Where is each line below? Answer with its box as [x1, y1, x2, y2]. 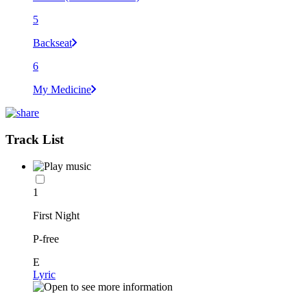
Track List [5, 132, 64, 147]
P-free [33, 232, 59, 245]
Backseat [33, 37, 72, 49]
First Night [33, 209, 79, 221]
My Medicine [33, 84, 91, 96]
